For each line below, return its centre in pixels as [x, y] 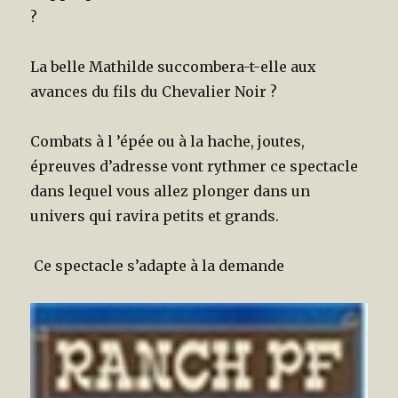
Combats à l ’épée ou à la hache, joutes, [168, 141]
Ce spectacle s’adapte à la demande [158, 265]
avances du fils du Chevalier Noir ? [154, 91]
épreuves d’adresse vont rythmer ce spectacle [195, 166]
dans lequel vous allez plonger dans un [171, 191]
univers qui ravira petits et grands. [155, 215]
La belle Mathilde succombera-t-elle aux [174, 66]
